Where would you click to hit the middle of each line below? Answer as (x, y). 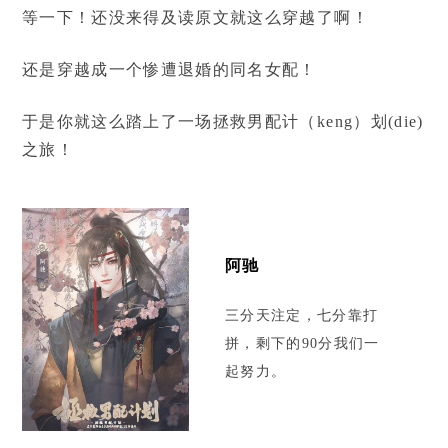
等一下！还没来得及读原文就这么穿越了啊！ (195, 18)
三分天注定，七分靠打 (301, 316)
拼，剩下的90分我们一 (302, 344)
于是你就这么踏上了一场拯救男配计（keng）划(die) (222, 121)
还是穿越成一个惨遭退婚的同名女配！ (169, 69)
